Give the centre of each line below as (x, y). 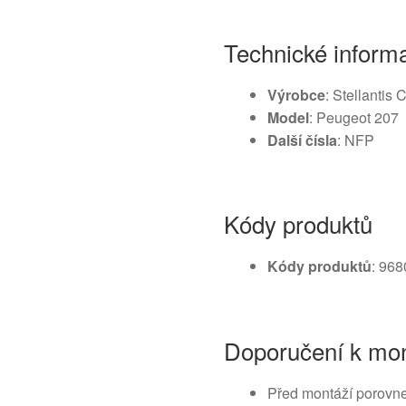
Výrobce (297, 94)
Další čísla (303, 140)
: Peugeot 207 (354, 117)
